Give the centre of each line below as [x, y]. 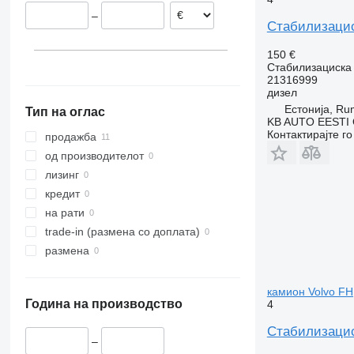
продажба [70, 137]
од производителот [94, 156]
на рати [64, 213]
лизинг [62, 175]
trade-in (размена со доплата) [122, 232]
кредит [62, 194]
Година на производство [104, 304]
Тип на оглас [65, 112]
